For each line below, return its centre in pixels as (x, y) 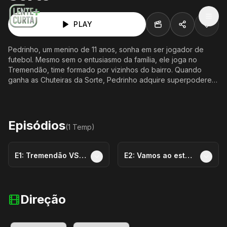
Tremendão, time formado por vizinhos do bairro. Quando (105, 70)
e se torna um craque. (45, 90)
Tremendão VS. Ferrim (52, 155)
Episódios (37, 125)
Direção (43, 199)
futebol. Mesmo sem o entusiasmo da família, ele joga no (103, 60)
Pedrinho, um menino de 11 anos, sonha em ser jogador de (106, 49)
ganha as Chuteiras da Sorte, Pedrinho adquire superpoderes (112, 80)
